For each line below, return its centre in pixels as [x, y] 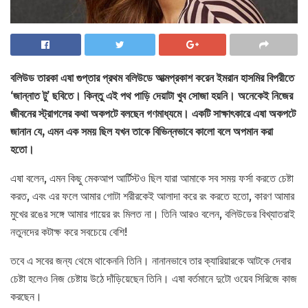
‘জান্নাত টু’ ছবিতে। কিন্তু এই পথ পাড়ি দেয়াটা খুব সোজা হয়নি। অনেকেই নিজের [152, 96]
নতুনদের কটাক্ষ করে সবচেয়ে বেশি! [69, 232]
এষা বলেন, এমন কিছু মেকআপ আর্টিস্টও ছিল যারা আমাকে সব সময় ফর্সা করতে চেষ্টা [152, 178]
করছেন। [26, 296]
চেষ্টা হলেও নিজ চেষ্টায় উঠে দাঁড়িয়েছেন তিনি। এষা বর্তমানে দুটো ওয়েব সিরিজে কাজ [154, 278]
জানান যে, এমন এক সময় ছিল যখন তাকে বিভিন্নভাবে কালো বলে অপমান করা [142, 131]
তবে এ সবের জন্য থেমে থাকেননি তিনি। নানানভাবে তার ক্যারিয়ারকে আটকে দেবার [151, 261]
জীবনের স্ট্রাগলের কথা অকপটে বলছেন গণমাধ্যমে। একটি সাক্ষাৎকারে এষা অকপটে [153, 113]
